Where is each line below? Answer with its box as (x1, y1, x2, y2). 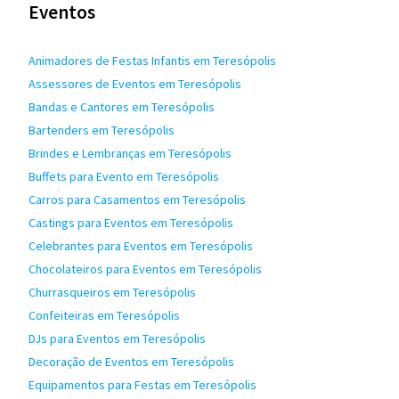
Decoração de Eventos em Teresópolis (28, 354, 234, 370)
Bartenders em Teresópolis (28, 122, 175, 138)
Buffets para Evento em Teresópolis (28, 168, 219, 184)
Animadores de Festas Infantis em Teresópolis (28, 53, 276, 69)
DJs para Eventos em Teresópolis (28, 330, 206, 346)
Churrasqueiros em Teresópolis (28, 284, 196, 300)
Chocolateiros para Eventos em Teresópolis (28, 261, 262, 277)
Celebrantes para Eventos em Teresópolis (28, 238, 253, 254)
